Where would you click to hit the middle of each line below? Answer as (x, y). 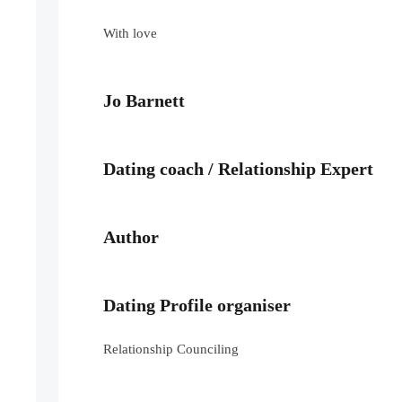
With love (131, 34)
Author (131, 237)
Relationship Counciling (171, 350)
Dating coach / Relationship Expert (239, 169)
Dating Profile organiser (197, 306)
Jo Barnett (144, 101)
